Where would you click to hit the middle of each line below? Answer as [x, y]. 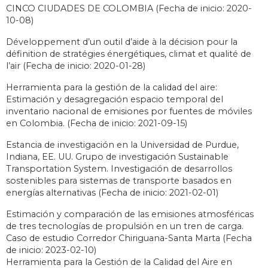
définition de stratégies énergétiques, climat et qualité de [129, 54]
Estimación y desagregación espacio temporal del [115, 99]
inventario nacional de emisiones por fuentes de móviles [129, 111]
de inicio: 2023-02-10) [51, 250]
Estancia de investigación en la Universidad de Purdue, [122, 144]
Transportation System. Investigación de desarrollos [119, 168]
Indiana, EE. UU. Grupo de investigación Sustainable [117, 156]
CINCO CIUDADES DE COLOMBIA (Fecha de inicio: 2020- [129, 8]
